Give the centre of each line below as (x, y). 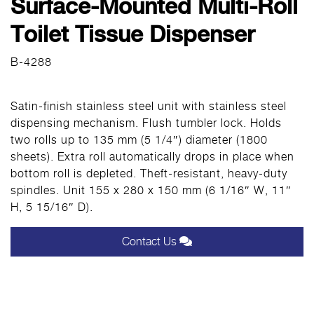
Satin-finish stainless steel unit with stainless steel (149, 106)
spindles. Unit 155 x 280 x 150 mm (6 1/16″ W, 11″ (151, 190)
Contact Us (151, 241)
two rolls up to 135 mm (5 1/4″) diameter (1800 (139, 140)
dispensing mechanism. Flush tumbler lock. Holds (146, 123)
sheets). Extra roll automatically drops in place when (152, 157)
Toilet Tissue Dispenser (132, 34)
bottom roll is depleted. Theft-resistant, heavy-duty (149, 173)
